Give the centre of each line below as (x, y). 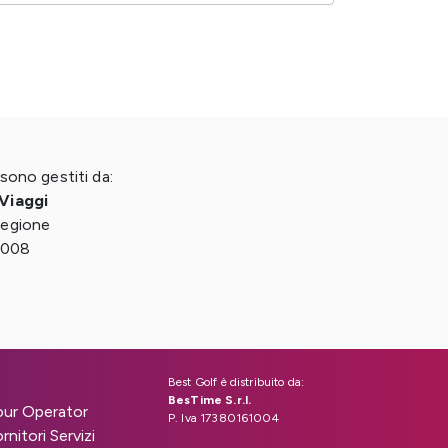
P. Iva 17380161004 (223, 418)
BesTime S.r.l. (210, 400)
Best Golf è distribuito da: (236, 382)
